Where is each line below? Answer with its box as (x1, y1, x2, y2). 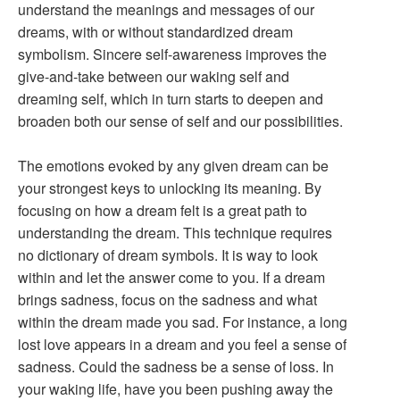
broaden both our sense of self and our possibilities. (18, 111, 343, 131)
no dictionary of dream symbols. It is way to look (18, 245, 318, 265)
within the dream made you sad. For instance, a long (18, 312, 347, 332)
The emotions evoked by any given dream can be (18, 155, 329, 176)
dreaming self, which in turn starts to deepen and (18, 88, 323, 109)
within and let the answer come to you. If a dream (18, 267, 325, 287)
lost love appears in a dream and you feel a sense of (18, 334, 346, 354)
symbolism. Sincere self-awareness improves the (18, 44, 327, 64)
